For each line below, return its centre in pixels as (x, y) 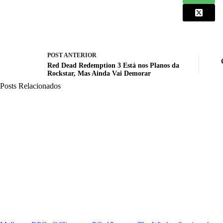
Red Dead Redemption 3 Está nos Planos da (113, 66)
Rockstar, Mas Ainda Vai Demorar (99, 74)
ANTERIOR (80, 56)
